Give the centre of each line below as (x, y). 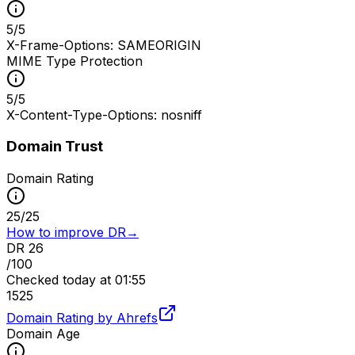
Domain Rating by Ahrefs (82, 317)
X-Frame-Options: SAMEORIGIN (104, 45)
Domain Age (43, 333)
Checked (32, 279)
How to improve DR (66, 232)
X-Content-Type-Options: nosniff (104, 115)
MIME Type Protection (74, 61)
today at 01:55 (104, 279)
